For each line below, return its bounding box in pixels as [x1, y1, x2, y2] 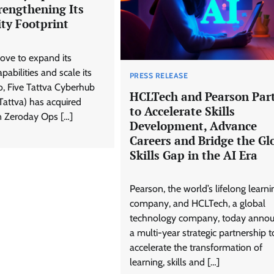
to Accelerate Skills [129, 103, 235, 119]
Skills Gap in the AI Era [129, 147, 257, 163]
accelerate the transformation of [129, 242, 262, 254]
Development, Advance [129, 117, 257, 133]
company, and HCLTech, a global [129, 198, 265, 210]
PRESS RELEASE [129, 70, 188, 80]
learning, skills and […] [129, 256, 220, 268]
